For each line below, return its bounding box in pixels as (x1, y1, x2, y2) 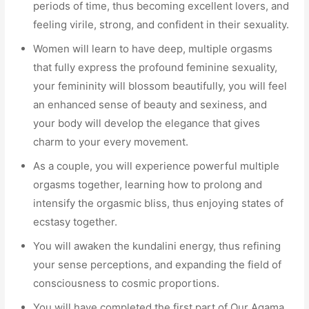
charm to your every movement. (33, 135, 189, 149)
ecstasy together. (33, 215, 118, 229)
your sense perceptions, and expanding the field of (33, 258, 282, 272)
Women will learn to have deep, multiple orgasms (33, 42, 273, 56)
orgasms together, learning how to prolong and (33, 178, 263, 192)
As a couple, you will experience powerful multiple (33, 159, 280, 173)
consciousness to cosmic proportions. (33, 277, 220, 290)
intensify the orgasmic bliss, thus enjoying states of (33, 197, 284, 210)
